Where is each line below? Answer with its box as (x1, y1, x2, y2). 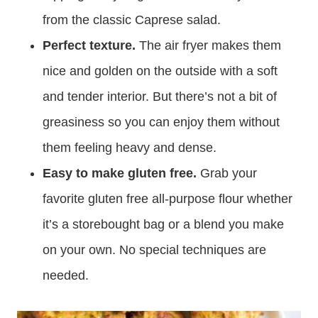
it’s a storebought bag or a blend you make (43, 217, 284, 231)
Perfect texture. (43, 38, 136, 53)
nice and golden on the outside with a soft (43, 64, 278, 78)
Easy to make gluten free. (43, 166, 200, 180)
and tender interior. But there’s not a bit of (43, 89, 277, 104)
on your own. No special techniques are (43, 243, 266, 257)
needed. (43, 268, 89, 283)
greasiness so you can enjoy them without (43, 115, 280, 129)
